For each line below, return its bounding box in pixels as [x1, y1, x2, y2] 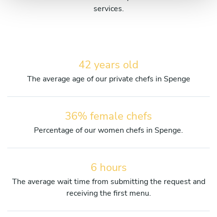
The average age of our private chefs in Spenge [27, 73, 190, 84]
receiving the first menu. [66, 187, 151, 199]
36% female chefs [65, 108, 152, 124]
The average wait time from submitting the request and [12, 176, 205, 187]
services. [93, 3, 124, 14]
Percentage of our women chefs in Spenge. [34, 124, 183, 136]
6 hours [90, 160, 127, 175]
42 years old [78, 57, 139, 72]
